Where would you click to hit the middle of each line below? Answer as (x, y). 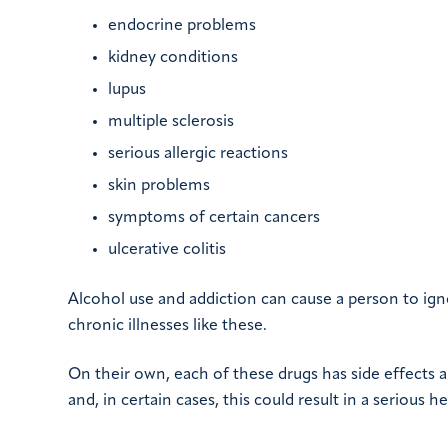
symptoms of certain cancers (214, 218)
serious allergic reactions (198, 154)
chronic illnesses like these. (167, 326)
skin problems (159, 186)
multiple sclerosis (171, 122)
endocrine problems (182, 26)
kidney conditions (173, 58)
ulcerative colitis (167, 250)
